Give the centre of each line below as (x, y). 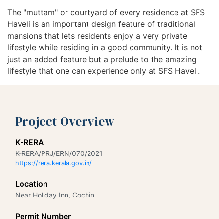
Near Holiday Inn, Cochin (55, 195)
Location (32, 184)
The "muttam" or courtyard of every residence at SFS (106, 12)
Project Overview (65, 121)
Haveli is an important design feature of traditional (101, 24)
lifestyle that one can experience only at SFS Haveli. (104, 71)
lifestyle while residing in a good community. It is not (105, 48)
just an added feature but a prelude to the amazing (102, 59)
